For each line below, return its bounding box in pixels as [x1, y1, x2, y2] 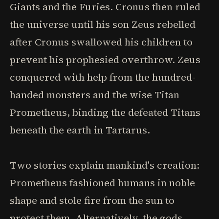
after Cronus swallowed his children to [10, 35, 193, 49]
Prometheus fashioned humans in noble [10, 176, 195, 190]
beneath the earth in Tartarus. [10, 123, 150, 137]
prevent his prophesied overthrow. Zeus [10, 53, 200, 66]
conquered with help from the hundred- [10, 70, 196, 84]
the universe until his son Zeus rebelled [10, 18, 196, 31]
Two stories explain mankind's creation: [10, 158, 199, 172]
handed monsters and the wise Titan [10, 88, 179, 102]
